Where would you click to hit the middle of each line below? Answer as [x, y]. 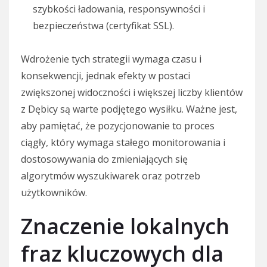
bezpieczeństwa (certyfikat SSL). [103, 26]
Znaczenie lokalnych [125, 226]
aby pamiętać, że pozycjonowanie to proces [118, 126]
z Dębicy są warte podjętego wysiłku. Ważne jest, [129, 109]
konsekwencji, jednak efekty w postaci [105, 76]
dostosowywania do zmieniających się [104, 159]
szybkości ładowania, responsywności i [119, 9]
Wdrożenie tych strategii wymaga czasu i [111, 59]
